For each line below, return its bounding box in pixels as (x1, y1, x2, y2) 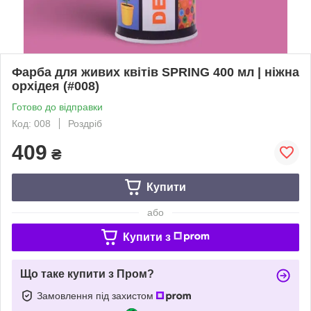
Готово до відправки (12, 101, 103, 112)
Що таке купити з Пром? (20, 267, 154, 280)
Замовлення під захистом (37, 289, 156, 301)
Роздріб (68, 117, 102, 129)
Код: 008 (12, 117, 51, 129)
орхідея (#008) (12, 78, 99, 93)
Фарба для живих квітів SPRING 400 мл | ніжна (12, 65, 299, 79)
